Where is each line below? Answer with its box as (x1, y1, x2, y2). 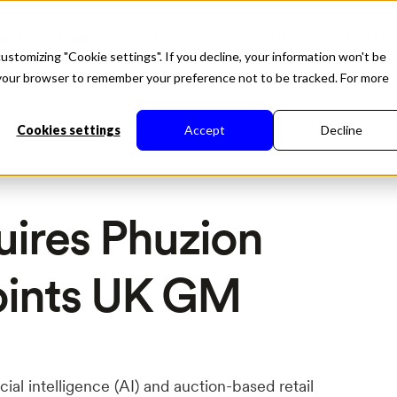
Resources (323, 30, 386, 45)
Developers (220, 30, 288, 45)
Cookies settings (16, 122, 121, 138)
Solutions (58, 30, 115, 45)
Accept (184, 122, 225, 138)
